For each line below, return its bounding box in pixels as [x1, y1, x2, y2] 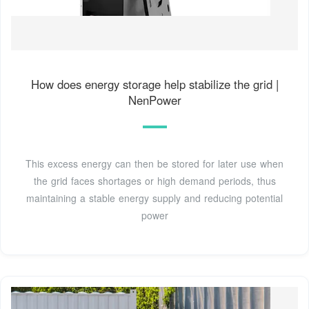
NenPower [128, 91, 181, 108]
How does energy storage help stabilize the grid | [30, 75, 279, 92]
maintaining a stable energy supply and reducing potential [26, 190, 283, 205]
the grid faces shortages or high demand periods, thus [33, 173, 276, 188]
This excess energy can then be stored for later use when [26, 156, 283, 170]
